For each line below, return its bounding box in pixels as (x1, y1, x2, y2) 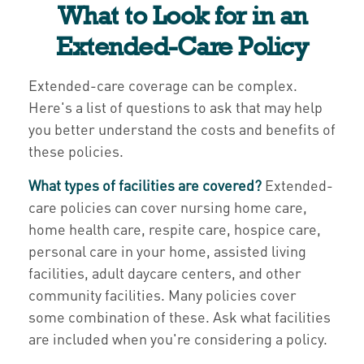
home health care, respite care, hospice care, (28, 219, 321, 238)
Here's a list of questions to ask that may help (28, 97, 323, 116)
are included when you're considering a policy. (28, 329, 327, 348)
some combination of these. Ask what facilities (28, 307, 331, 326)
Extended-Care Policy (56, 32, 308, 61)
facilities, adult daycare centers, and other (28, 263, 301, 282)
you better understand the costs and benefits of (28, 119, 336, 138)
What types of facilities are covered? (28, 175, 262, 194)
